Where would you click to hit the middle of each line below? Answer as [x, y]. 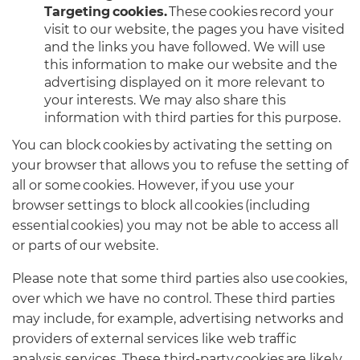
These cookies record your [250, 11]
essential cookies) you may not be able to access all [175, 225]
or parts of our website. [85, 245]
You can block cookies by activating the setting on [172, 145]
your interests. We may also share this [165, 100]
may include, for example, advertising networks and [178, 318]
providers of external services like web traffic [154, 338]
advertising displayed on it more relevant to [184, 82]
